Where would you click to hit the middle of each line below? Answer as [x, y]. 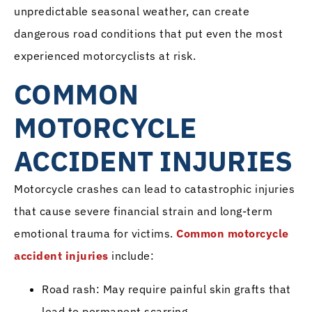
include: [131, 255]
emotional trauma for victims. [95, 233]
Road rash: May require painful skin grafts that [166, 289]
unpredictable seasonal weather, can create [132, 11]
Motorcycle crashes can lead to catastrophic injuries [154, 188]
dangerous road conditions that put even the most [148, 34]
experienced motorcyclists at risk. [105, 56]
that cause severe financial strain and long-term [143, 211]
